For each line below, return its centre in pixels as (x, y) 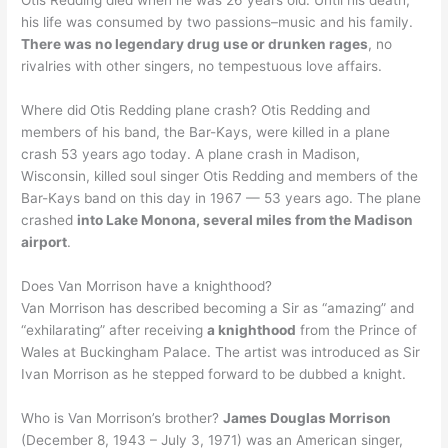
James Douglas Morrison (307, 417)
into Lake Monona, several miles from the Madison (245, 219)
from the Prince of (357, 329)
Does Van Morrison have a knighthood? (147, 285)
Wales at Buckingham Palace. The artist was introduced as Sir (221, 351)
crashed (49, 219)
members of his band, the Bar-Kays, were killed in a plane (206, 131)
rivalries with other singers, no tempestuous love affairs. (202, 66)
